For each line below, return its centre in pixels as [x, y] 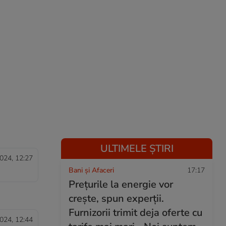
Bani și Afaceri [91, 170]
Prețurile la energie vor [121, 184]
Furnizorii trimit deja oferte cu [135, 213]
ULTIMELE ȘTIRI [137, 149]
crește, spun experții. [116, 199]
